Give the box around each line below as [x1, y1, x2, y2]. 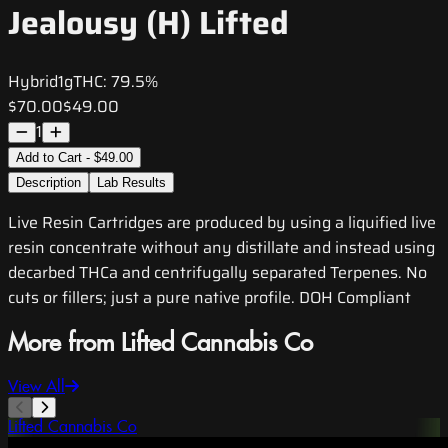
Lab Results [97, 175, 166, 191]
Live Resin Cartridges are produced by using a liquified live [8, 210, 436, 236]
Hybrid [8, 69, 58, 95]
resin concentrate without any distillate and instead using [8, 235, 435, 261]
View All [8, 377, 65, 397]
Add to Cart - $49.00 [16, 150, 133, 166]
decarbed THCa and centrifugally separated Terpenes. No [8, 260, 427, 286]
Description [16, 175, 81, 191]
